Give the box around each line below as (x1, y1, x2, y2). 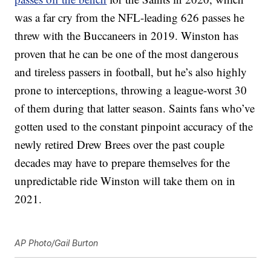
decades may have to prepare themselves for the (15, 155, 230, 171)
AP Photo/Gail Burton (15, 238, 99, 249)
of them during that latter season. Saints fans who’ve (15, 100, 255, 116)
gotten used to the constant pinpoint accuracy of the (15, 119, 253, 134)
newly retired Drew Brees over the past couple (15, 137, 225, 152)
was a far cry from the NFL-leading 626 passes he (15, 10, 245, 25)
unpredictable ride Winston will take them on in (15, 173, 236, 189)
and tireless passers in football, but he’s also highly (15, 64, 247, 80)
